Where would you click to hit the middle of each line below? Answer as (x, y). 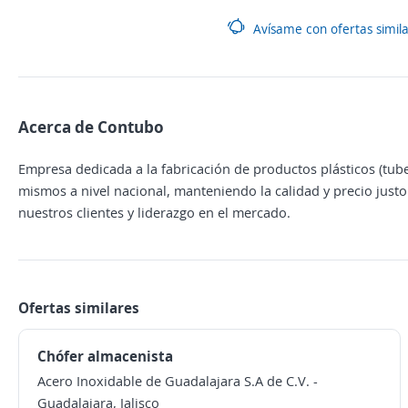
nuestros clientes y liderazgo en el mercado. (154, 212)
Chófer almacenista (105, 356)
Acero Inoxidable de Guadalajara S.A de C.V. (173, 381)
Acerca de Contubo (91, 127)
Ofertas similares (79, 308)
